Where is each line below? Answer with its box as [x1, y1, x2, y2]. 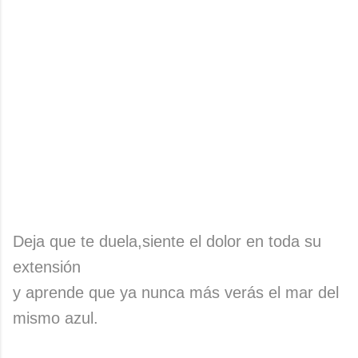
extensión [13, 258, 81, 276]
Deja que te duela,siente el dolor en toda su [13, 233, 321, 251]
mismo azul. [13, 309, 98, 328]
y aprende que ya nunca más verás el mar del [13, 284, 339, 302]
